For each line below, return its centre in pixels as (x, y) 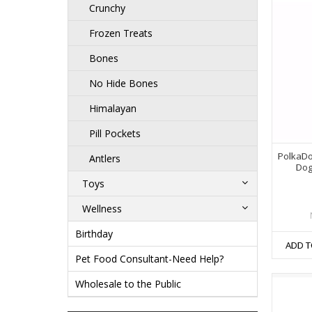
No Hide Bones (124, 84)
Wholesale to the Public (128, 284)
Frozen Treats (121, 33)
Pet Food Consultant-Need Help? (149, 259)
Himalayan (113, 109)
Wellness (102, 209)
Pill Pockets (115, 134)
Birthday (94, 234)
